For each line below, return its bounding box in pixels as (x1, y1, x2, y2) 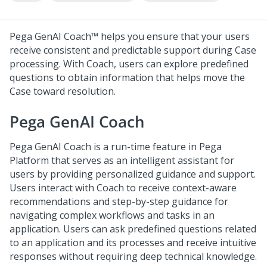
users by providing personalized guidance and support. (10, 167, 256, 181)
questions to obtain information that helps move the (10, 71, 245, 84)
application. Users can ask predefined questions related (10, 222, 256, 235)
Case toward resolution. (10, 85, 116, 98)
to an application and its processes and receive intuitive (10, 236, 256, 249)
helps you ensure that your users (98, 30, 250, 43)
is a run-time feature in (91, 140, 199, 153)
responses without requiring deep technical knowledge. (10, 250, 257, 263)
